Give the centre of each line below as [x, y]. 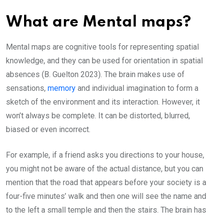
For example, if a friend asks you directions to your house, [105, 155]
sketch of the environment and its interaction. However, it [103, 102]
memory [63, 88]
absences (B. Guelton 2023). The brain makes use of [95, 75]
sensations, [27, 88]
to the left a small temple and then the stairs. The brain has [106, 210]
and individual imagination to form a [138, 88]
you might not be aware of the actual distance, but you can [105, 169]
